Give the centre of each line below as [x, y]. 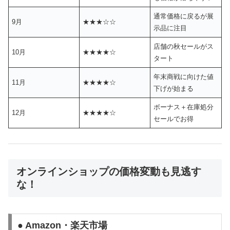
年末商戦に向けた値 [184, 77]
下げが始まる [174, 89]
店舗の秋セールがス [184, 47]
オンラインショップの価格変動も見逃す [109, 171]
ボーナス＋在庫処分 [184, 107]
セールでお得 [174, 119]
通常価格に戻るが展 [184, 16]
